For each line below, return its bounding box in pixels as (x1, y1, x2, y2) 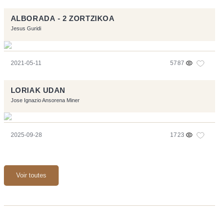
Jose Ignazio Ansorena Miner (10, 97, 80, 103)
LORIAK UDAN (10, 86, 66, 94)
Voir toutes (16, 172, 46, 179)
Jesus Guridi (10, 25, 41, 31)
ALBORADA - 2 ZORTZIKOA (10, 14, 115, 22)
